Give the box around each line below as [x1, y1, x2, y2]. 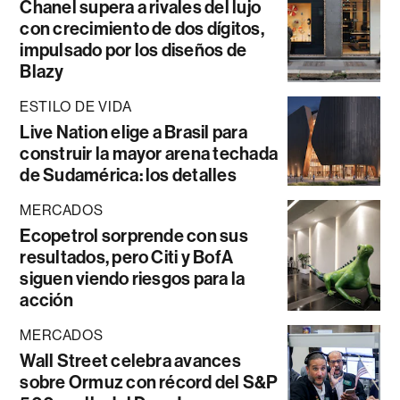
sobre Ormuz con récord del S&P [20, 371, 279, 394]
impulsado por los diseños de [20, 39, 247, 62]
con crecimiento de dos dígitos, [20, 18, 264, 40]
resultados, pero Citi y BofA [20, 246, 234, 269]
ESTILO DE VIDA [20, 98, 132, 116]
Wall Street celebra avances [20, 350, 241, 372]
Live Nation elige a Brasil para [20, 121, 247, 144]
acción [20, 289, 73, 312]
